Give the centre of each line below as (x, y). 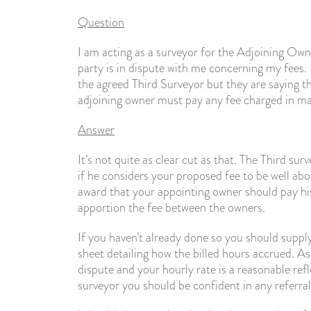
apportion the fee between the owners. (171, 208)
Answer (96, 130)
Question (101, 22)
